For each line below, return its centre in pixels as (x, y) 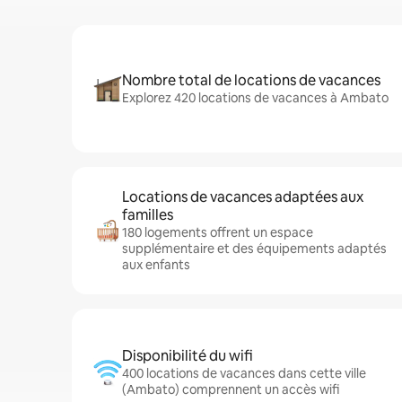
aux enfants (156, 265)
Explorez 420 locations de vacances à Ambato (255, 98)
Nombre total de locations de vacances (251, 80)
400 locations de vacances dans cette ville (244, 373)
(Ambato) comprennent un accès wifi (231, 389)
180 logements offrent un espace (218, 232)
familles (148, 215)
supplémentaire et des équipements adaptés (254, 249)
